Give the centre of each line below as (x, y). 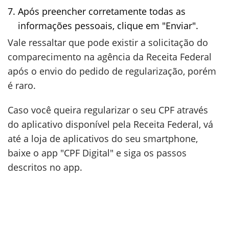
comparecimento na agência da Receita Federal (110, 57)
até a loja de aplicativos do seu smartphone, (103, 139)
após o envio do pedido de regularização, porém (112, 71)
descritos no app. (45, 167)
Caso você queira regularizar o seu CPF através (108, 110)
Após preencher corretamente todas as (102, 11)
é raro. (22, 85)
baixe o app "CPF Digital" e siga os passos (97, 153)
